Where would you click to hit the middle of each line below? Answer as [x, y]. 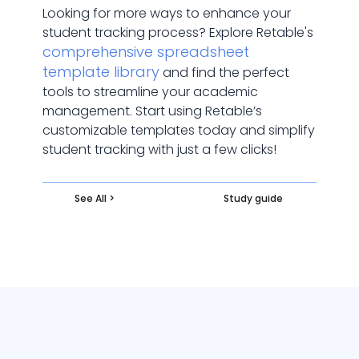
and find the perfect [224, 73]
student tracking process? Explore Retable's [177, 32]
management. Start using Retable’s [152, 111]
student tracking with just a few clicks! [159, 149]
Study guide [254, 198]
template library [101, 72]
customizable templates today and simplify [178, 130]
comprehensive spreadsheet [145, 52]
